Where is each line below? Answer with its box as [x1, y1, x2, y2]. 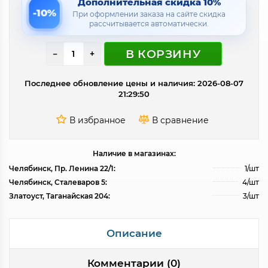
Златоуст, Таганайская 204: [9, 191, 110, 201]
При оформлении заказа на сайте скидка [72, 10, 226, 19]
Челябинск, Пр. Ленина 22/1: [9, 164, 115, 173]
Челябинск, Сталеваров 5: [9, 178, 107, 187]
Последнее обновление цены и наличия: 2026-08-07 [25, 78, 243, 88]
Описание [106, 227, 162, 240]
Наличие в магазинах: [92, 149, 176, 159]
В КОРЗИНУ [126, 47, 201, 61]
